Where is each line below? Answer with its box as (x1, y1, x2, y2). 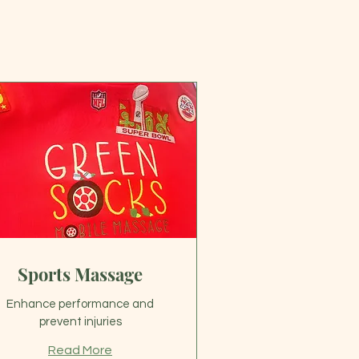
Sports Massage (18, 261, 143, 286)
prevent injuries (38, 315, 122, 328)
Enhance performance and (6, 297, 154, 310)
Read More (48, 343, 112, 357)
